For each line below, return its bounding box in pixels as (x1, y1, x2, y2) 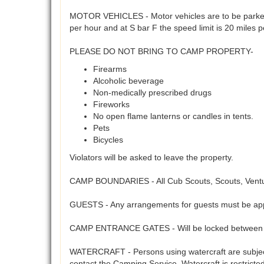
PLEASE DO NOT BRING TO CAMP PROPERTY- (70, 47, 253, 57)
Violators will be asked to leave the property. (70, 153, 233, 163)
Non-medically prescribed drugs (93, 88, 212, 98)
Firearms (93, 64, 127, 74)
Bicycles (93, 135, 123, 145)
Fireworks (93, 100, 130, 110)
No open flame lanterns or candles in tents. (93, 111, 253, 121)
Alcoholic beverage (93, 76, 164, 86)
